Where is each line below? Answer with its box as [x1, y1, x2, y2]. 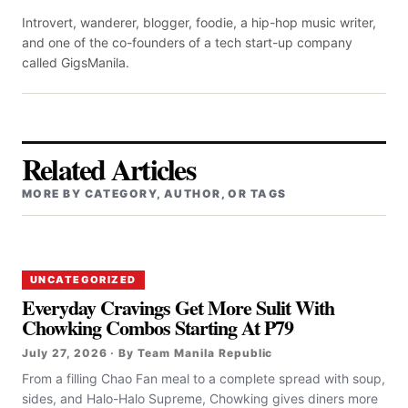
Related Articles [22, 148, 195, 191]
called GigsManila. [22, 55, 129, 71]
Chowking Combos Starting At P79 [22, 312, 300, 343]
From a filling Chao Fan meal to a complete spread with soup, [22, 371, 385, 387]
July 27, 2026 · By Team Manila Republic [22, 346, 273, 361]
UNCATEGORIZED [30, 273, 137, 287]
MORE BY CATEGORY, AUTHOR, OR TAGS [22, 187, 287, 201]
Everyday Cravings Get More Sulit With [22, 292, 335, 323]
